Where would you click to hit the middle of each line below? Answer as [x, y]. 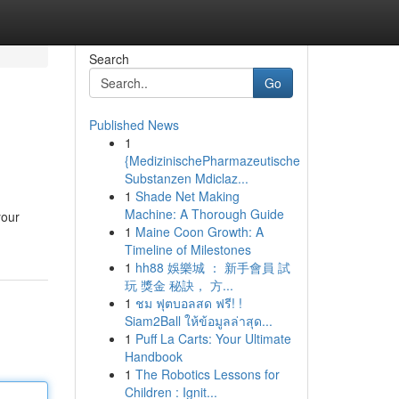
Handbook [153, 356]
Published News [134, 125]
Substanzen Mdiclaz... [186, 178]
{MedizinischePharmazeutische [212, 160]
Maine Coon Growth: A [199, 232]
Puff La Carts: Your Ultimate [213, 338]
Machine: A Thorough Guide [204, 214]
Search [109, 59]
